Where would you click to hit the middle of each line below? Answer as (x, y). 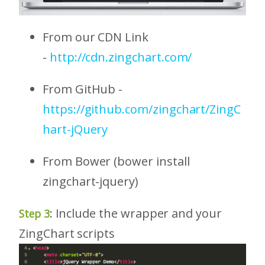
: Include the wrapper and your (135, 214)
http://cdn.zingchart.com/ (121, 57)
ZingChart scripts (67, 234)
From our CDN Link (96, 37)
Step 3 (34, 214)
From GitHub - (83, 89)
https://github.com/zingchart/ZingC (142, 109)
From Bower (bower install (116, 161)
